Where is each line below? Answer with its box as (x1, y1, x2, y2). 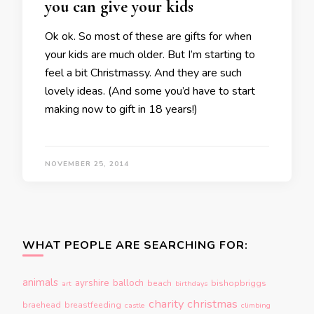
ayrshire (75, 277, 109, 289)
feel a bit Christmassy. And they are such (45, 65, 242, 81)
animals (22, 275, 58, 289)
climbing (241, 300, 271, 310)
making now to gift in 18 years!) (45, 102, 198, 117)
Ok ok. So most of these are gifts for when (45, 29, 252, 44)
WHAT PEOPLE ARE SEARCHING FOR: (22, 238, 248, 253)
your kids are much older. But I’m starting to (45, 47, 255, 62)
